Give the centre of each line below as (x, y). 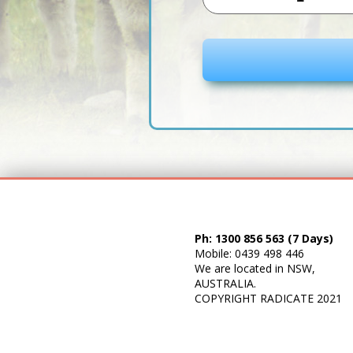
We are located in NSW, (255, 268)
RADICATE (287, 298)
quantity (220, 75)
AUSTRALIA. (225, 283)
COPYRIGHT (227, 298)
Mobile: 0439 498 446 (249, 253)
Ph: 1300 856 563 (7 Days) (264, 238)
